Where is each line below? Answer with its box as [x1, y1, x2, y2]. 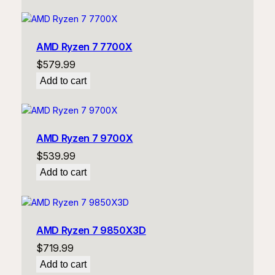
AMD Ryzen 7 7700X [36, 40, 133, 53]
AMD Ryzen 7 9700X [36, 132, 133, 145]
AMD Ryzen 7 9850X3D [36, 223, 146, 236]
